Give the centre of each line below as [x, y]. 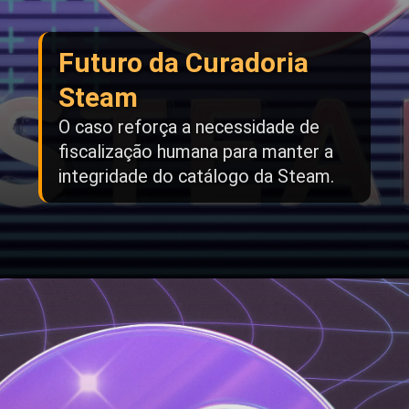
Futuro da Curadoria [184, 63]
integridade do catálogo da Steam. [196, 177]
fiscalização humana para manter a [196, 152]
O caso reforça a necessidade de [189, 128]
